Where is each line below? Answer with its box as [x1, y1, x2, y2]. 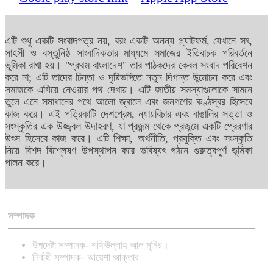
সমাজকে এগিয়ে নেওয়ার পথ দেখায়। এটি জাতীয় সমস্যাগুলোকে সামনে [5, 83, 253, 96]
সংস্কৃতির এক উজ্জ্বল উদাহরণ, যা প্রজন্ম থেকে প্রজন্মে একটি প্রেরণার [5, 120, 253, 133]
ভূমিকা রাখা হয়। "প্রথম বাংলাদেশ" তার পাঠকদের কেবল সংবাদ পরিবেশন [5, 59, 253, 72]
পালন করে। [5, 157, 46, 169]
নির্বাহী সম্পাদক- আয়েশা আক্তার [32, 251, 139, 263]
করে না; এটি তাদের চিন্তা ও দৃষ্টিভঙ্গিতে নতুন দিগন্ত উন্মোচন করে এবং [5, 71, 253, 84]
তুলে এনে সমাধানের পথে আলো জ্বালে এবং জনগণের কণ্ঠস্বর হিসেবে [5, 96, 253, 108]
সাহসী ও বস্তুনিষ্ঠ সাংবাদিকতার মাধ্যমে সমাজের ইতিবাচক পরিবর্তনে [5, 47, 253, 60]
